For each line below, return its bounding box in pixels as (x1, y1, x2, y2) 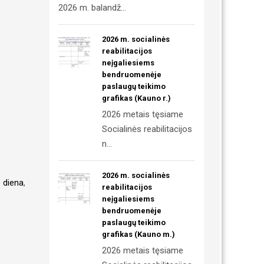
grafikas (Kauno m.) (101, 230, 175, 239)
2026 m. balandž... (58, 2, 126, 13)
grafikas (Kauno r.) (101, 94, 171, 103)
